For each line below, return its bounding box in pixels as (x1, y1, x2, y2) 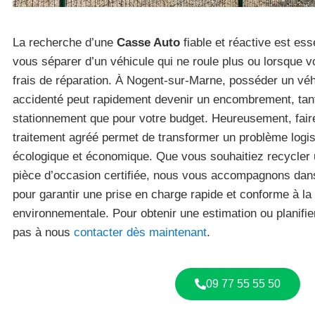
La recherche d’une (13, 36, 117, 49)
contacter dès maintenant (74, 226, 207, 239)
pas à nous (13, 226, 74, 239)
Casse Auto (117, 36, 180, 49)
